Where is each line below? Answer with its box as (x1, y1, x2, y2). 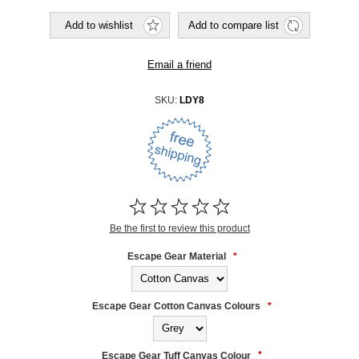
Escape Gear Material (127, 250, 226, 262)
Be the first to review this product (109, 223, 250, 234)
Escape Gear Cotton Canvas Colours (92, 300, 260, 312)
